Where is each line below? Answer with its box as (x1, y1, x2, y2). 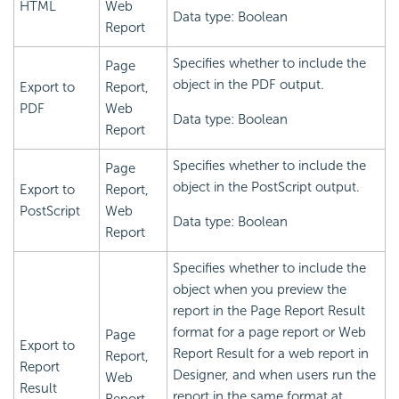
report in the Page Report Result (173, 303, 365, 320)
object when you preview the (173, 281, 346, 298)
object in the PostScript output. (173, 179, 360, 196)
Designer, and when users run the (173, 367, 376, 384)
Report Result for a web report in (173, 346, 369, 362)
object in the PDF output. (173, 77, 324, 94)
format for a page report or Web (173, 324, 366, 341)
